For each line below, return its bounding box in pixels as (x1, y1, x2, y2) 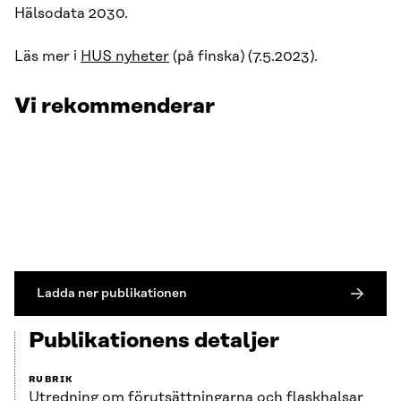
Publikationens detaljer (29, 329, 279, 354)
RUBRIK (29, 374, 74, 386)
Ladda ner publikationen (37, 286, 187, 302)
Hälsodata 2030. (14, 5, 128, 22)
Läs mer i (14, 48, 81, 65)
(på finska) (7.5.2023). (169, 48, 318, 65)
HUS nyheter (81, 48, 169, 65)
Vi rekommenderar (14, 95, 215, 119)
